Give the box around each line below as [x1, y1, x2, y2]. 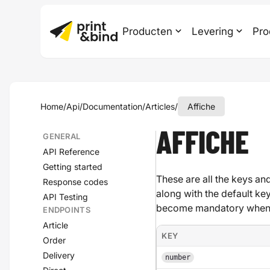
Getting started [43, 162, 103, 172]
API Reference [43, 146, 100, 157]
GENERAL [43, 131, 81, 141]
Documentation [83, 101, 143, 111]
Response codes [43, 177, 108, 187]
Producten [122, 25, 173, 37]
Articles [145, 101, 175, 111]
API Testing [43, 192, 89, 202]
